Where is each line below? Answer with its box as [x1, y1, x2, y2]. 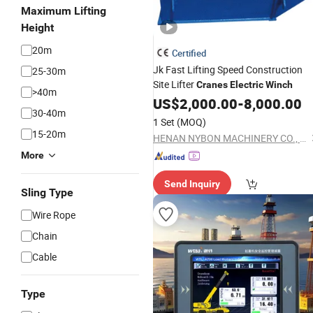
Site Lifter [153, 78, 196, 91]
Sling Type [21, 186, 73, 199]
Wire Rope [32, 208, 75, 221]
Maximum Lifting [21, 4, 106, 17]
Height [21, 21, 54, 34]
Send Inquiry [164, 178, 220, 189]
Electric [230, 79, 263, 90]
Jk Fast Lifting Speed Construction [153, 63, 303, 76]
